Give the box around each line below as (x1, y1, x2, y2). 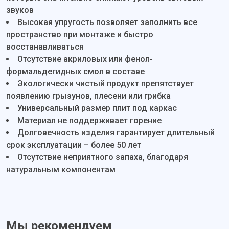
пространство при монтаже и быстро (6, 30, 153, 39)
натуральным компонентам (6, 165, 116, 174)
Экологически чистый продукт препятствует (17, 79, 194, 88)
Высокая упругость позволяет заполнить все (17, 17, 197, 27)
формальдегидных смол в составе (6, 66, 145, 76)
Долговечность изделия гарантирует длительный (17, 128, 215, 138)
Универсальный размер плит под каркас (17, 103, 177, 113)
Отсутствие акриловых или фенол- (17, 54, 153, 64)
